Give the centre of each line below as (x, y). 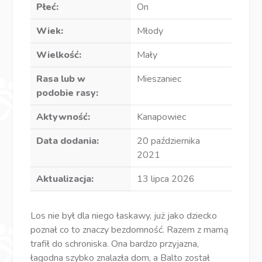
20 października (168, 141)
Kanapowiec (161, 117)
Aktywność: (63, 117)
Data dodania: (68, 141)
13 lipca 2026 (166, 179)
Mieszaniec (159, 79)
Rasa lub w (61, 79)
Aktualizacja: (65, 179)
